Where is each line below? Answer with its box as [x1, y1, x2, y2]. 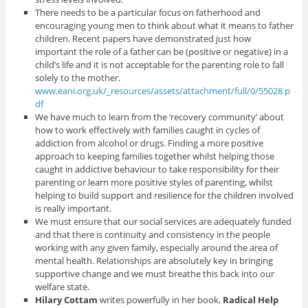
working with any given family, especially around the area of [35, 241, 278, 254]
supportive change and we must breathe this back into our [35, 267, 275, 280]
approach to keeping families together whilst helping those [35, 150, 275, 163]
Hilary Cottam [35, 294, 98, 307]
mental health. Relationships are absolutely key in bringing [35, 254, 274, 267]
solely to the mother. [35, 71, 121, 85]
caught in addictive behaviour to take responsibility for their [35, 163, 280, 176]
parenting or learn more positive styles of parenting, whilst [35, 176, 274, 189]
